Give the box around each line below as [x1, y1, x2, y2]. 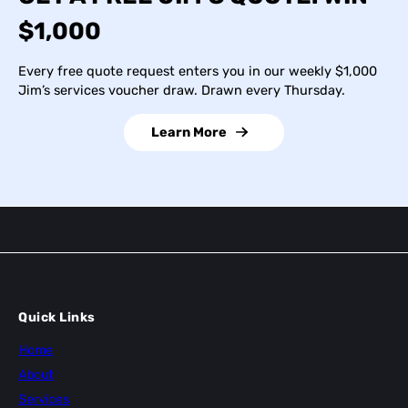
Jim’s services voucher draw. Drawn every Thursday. [18, 82, 345, 99]
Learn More [151, 123, 228, 140]
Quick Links [18, 309, 96, 325]
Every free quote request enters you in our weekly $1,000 [18, 63, 377, 80]
